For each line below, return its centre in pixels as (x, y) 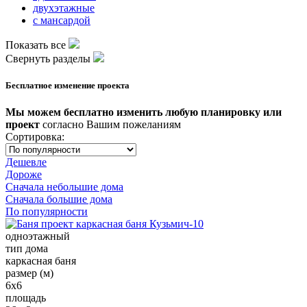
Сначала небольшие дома (64, 187)
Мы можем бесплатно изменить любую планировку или (144, 112)
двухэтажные (64, 8)
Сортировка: (35, 137)
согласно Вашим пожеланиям (110, 125)
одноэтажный (38, 236)
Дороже (24, 175)
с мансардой (62, 20)
